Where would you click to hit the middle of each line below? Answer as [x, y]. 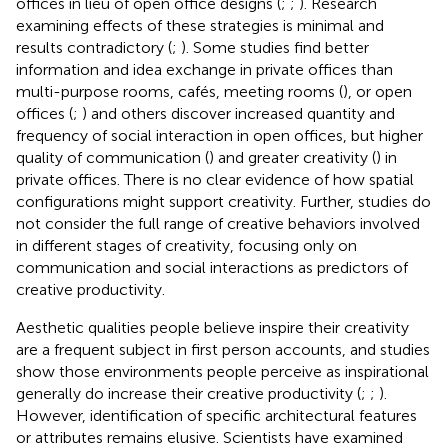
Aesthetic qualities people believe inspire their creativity [212, 327]
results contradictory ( [94, 47]
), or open [377, 91]
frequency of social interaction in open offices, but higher [219, 135]
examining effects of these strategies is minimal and [200, 25]
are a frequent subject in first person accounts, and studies [223, 349]
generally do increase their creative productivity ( [188, 393]
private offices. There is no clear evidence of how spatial [215, 179]
